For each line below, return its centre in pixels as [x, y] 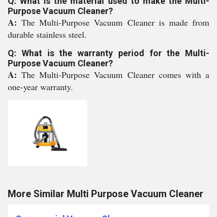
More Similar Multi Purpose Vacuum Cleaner [106, 194]
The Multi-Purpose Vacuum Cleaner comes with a [116, 75]
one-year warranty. [40, 87]
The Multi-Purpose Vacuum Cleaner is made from [116, 22]
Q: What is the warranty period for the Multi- [108, 53]
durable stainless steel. [47, 34]
